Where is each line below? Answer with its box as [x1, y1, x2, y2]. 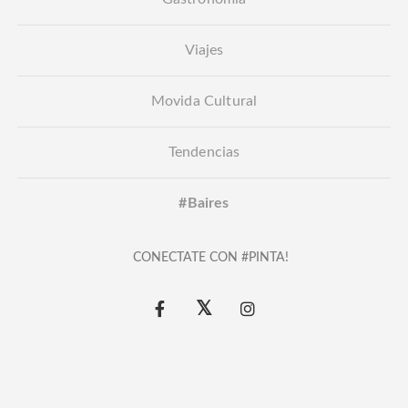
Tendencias [168, 144, 240, 159]
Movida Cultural [150, 93, 258, 108]
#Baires [178, 195, 229, 210]
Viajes [184, 42, 224, 57]
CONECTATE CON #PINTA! [133, 250, 289, 264]
